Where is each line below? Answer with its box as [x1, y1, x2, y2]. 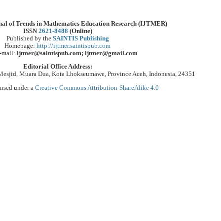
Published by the [6, 35, 53, 42]
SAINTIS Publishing [52, 35, 109, 42]
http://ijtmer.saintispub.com [37, 42, 110, 49]
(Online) [68, 27, 92, 35]
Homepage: [4, 42, 37, 49]
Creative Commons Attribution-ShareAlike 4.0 [35, 84, 159, 91]
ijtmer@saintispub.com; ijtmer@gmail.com [17, 49, 138, 57]
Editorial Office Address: [23, 63, 92, 71]
